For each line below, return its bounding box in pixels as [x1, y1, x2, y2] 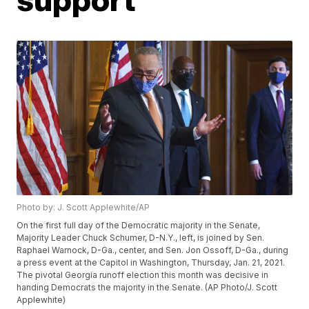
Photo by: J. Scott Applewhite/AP [17, 202, 150, 213]
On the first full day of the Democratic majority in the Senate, [17, 220, 261, 231]
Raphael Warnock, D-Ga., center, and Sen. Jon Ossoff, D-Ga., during [17, 245, 289, 256]
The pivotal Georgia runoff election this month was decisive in [17, 270, 269, 281]
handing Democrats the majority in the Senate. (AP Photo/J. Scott [17, 282, 278, 293]
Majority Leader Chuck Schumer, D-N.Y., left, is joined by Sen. [17, 232, 265, 243]
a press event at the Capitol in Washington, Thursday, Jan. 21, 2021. [17, 257, 286, 268]
